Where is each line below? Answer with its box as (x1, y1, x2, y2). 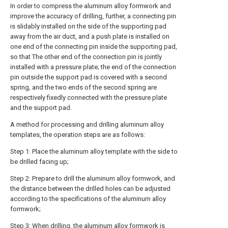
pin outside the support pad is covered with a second (10, 73, 167, 81)
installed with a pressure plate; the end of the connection (10, 63, 176, 71)
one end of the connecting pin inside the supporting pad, (10, 43, 177, 50)
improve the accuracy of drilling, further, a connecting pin (10, 12, 176, 20)
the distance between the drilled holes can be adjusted (10, 185, 170, 192)
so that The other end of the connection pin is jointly (10, 53, 162, 61)
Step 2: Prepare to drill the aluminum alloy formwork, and (10, 175, 175, 182)
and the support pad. (10, 104, 72, 111)
